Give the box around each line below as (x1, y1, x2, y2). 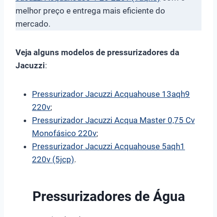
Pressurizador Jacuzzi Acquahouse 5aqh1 (32, 141, 185, 151)
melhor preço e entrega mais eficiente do (15, 5, 165, 15)
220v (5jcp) (32, 154, 74, 164)
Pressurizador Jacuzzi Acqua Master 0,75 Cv (32, 115, 195, 125)
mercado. (15, 18, 50, 29)
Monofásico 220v (32, 128, 96, 138)
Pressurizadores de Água (32, 188, 185, 204)
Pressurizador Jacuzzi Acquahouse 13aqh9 (32, 89, 190, 99)
